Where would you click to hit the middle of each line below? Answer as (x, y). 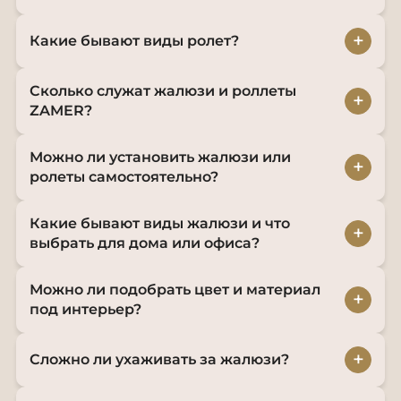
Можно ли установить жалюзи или (160, 157)
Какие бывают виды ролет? (134, 40)
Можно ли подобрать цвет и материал (175, 289)
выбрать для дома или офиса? (145, 243)
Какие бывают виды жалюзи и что (160, 223)
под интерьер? (85, 309)
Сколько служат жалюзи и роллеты (163, 90)
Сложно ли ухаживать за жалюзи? (159, 359)
